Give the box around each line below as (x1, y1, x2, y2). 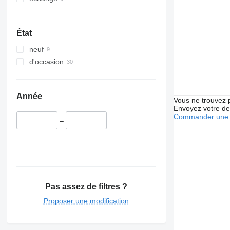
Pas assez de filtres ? (45, 182, 127, 191)
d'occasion (29, 57, 64, 66)
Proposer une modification (43, 196, 129, 205)
